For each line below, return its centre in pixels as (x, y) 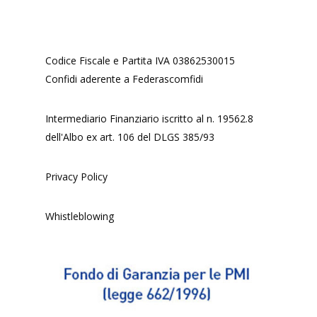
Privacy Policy (76, 176)
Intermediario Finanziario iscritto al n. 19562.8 (149, 118)
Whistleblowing (80, 216)
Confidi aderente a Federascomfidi (124, 79)
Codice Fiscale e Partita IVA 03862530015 (140, 60)
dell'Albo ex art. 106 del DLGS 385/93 (130, 137)
